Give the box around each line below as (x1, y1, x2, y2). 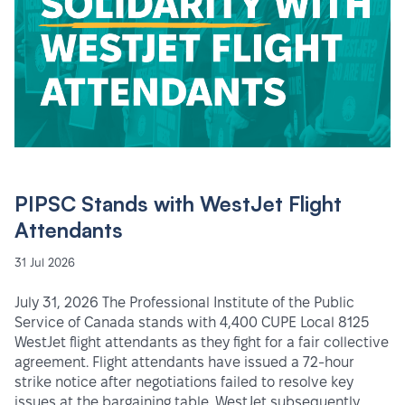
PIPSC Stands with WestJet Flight (14, 191, 342, 218)
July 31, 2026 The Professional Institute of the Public (14, 295, 354, 311)
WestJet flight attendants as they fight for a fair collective (14, 334, 389, 351)
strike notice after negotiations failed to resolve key (14, 374, 353, 391)
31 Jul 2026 (14, 256, 75, 269)
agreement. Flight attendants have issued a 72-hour (14, 354, 354, 371)
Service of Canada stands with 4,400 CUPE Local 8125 (14, 315, 369, 331)
